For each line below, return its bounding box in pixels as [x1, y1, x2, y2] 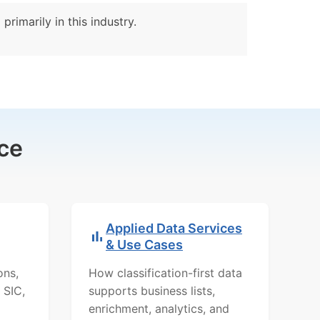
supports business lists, [89, 283, 215, 298]
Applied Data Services [106, 220, 242, 236]
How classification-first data [89, 265, 242, 280]
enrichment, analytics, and [89, 301, 229, 316]
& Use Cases [106, 236, 183, 252]
